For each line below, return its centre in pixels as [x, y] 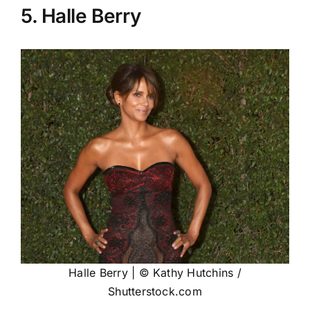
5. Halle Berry [81, 16]
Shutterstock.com [155, 291]
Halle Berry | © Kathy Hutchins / [155, 272]
